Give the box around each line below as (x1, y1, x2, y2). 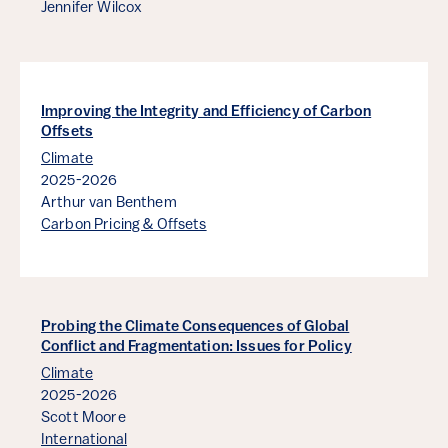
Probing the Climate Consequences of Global (41, 320, 350, 336)
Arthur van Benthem (41, 196, 177, 212)
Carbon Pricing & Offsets (41, 218, 207, 234)
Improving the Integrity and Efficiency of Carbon (41, 105, 372, 121)
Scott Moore (41, 411, 126, 427)
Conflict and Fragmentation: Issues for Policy (41, 340, 352, 356)
